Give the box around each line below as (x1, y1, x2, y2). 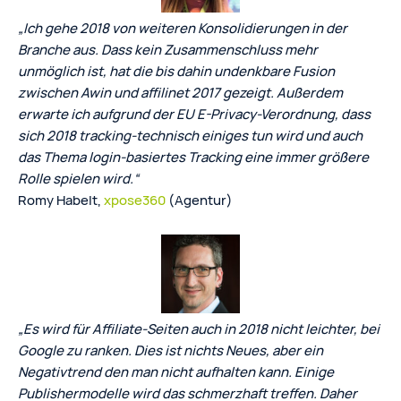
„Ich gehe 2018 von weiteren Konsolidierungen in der (18, 18, 347, 38)
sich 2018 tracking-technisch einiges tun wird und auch (18, 125, 363, 145)
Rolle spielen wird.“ (18, 168, 139, 188)
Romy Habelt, (18, 190, 104, 209)
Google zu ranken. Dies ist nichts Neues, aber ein (18, 340, 323, 360)
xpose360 (104, 190, 166, 209)
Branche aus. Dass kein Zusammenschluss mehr (18, 39, 318, 59)
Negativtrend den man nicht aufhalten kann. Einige (18, 362, 334, 381)
